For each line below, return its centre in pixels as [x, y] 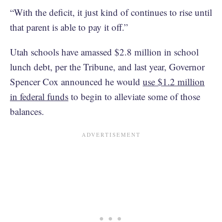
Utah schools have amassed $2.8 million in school [104, 52]
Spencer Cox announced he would [76, 81]
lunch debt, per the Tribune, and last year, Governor [107, 66]
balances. [27, 111]
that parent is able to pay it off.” [69, 27]
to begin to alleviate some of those [134, 96]
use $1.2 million [174, 81]
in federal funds [39, 96]
